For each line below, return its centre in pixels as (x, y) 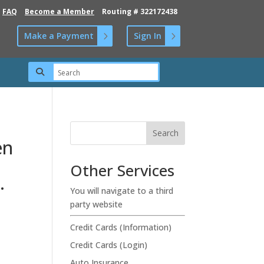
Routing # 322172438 (140, 11)
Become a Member (60, 11)
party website (97, 204)
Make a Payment (59, 36)
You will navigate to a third (122, 190)
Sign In (147, 36)
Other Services (123, 170)
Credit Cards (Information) (121, 227)
